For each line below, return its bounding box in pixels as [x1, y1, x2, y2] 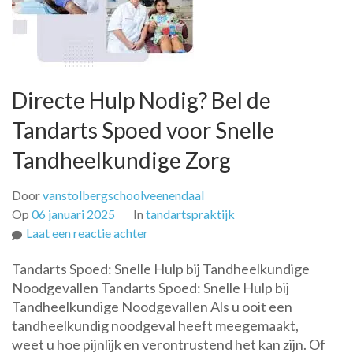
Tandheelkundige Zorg [12, 146, 231, 173]
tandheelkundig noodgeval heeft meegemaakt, [12, 316, 299, 334]
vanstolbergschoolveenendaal [43, 187, 204, 203]
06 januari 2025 [32, 206, 115, 221]
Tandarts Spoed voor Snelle [12, 116, 274, 143]
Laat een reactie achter [26, 225, 148, 240]
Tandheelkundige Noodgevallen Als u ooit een [12, 297, 292, 315]
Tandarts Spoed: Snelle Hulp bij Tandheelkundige [12, 259, 310, 277]
